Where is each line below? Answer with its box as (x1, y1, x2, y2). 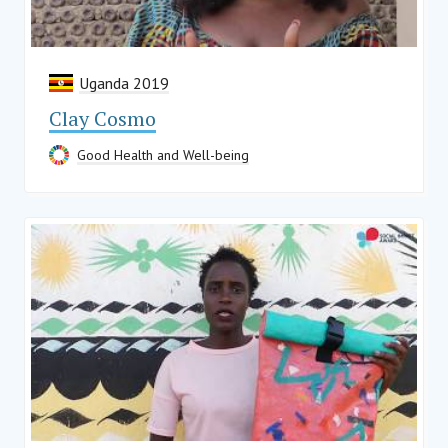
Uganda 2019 (79, 73, 169, 94)
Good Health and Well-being (77, 146, 249, 165)
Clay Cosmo (49, 105, 156, 133)
